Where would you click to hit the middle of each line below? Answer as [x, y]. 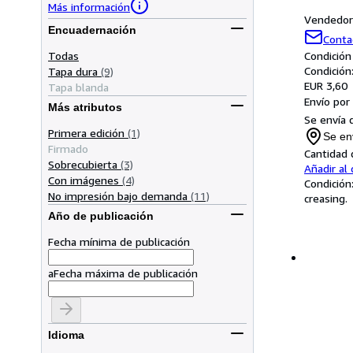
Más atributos [85, 108]
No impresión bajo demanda [118, 195]
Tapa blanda [78, 87]
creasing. [326, 198]
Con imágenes [84, 180]
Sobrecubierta [83, 164]
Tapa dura [73, 71]
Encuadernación [92, 30]
